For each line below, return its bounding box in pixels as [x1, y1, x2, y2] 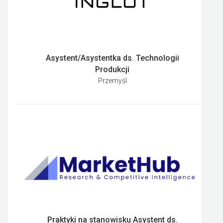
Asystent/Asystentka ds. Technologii [45, 53, 179, 63]
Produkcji [95, 65, 130, 75]
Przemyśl [98, 77, 127, 85]
